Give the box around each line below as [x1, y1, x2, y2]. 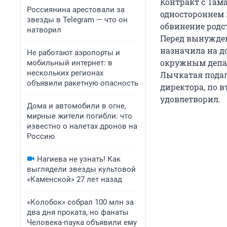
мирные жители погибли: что [27, 111, 132, 121]
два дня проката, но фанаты [27, 208, 129, 217]
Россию [27, 132, 55, 141]
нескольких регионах [27, 68, 103, 78]
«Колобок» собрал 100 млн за [27, 198, 134, 207]
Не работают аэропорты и [27, 48, 120, 57]
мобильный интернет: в [27, 58, 112, 67]
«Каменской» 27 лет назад [27, 175, 122, 184]
